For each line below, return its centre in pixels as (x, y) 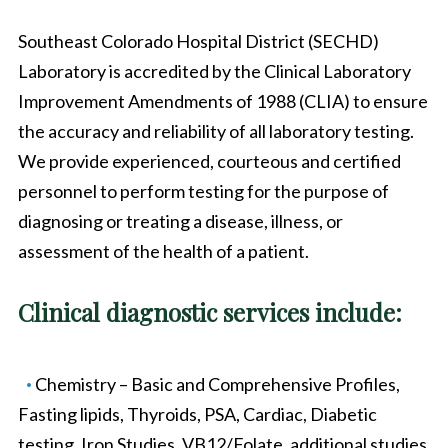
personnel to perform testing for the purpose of (203, 191)
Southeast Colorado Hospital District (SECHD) (198, 41)
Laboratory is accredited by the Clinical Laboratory (214, 71)
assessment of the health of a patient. (163, 251)
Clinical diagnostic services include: (209, 312)
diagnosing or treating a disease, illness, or (180, 221)
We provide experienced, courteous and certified (209, 161)
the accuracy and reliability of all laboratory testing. (215, 131)
